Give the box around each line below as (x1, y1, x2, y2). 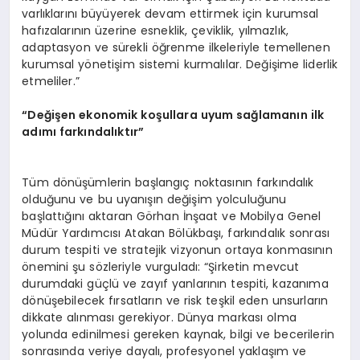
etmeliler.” (22, 73, 80, 90)
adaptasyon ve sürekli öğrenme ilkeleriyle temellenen (22, 39, 330, 56)
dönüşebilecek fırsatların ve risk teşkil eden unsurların (22, 292, 329, 309)
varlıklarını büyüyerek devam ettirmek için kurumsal (22, 6, 319, 22)
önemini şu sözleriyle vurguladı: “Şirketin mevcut (22, 259, 300, 276)
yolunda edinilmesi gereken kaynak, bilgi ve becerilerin (22, 326, 334, 343)
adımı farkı (22, 124, 88, 141)
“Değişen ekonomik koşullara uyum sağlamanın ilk (22, 107, 325, 124)
